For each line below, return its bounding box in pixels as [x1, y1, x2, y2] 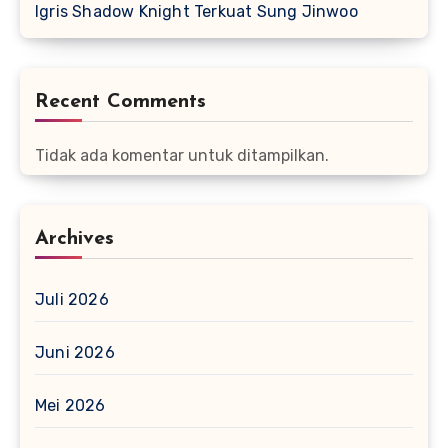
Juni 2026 [35, 342, 115, 362]
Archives [35, 228, 114, 249]
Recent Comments [35, 91, 206, 112]
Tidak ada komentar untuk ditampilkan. [35, 145, 329, 165]
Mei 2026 [35, 395, 106, 415]
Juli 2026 [35, 289, 109, 309]
